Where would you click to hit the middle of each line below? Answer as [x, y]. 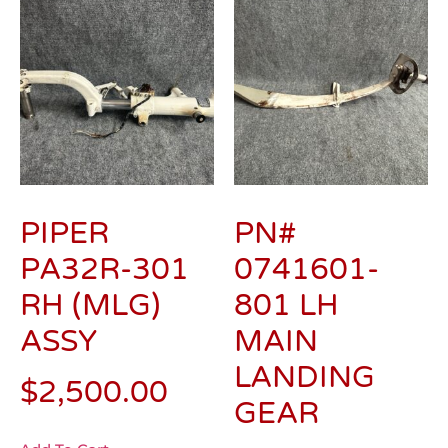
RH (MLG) [90, 306]
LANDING [304, 378]
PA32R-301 [104, 270]
